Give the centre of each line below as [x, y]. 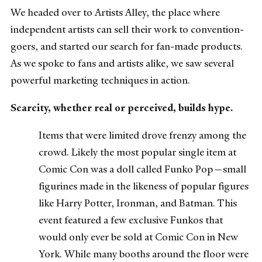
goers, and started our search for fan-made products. [127, 46]
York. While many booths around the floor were [144, 254]
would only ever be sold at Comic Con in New [138, 237]
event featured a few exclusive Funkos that [131, 220]
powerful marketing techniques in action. [100, 80]
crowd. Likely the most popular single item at [137, 152]
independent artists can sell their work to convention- [127, 29]
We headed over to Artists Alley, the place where [115, 12]
